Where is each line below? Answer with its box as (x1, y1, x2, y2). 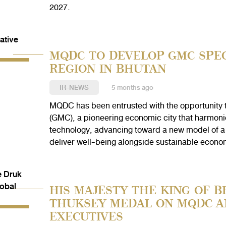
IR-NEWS (59, 82, 89, 93)
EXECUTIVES (49, 209, 123, 223)
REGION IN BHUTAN (49, 62, 166, 75)
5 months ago (111, 82, 153, 93)
